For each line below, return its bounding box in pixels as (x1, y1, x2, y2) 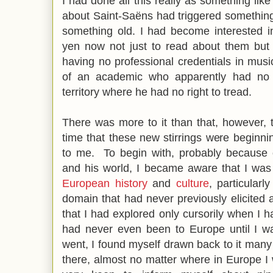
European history (62, 177, 147, 190)
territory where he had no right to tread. (62, 85, 252, 98)
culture (175, 177, 209, 190)
